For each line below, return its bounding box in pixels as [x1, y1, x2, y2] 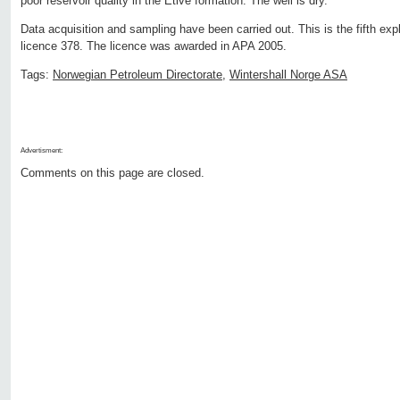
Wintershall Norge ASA [229, 68, 347, 82]
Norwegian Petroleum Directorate [53, 68, 222, 82]
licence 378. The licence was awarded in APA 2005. [21, 39, 287, 54]
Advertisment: [21, 146, 62, 155]
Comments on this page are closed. [21, 166, 204, 180]
